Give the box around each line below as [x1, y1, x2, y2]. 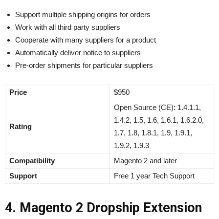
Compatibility [9, 156, 55, 165]
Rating [9, 122, 32, 131]
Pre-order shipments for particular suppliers [15, 61, 153, 69]
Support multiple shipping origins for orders [15, 10, 151, 19]
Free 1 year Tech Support [114, 171, 195, 180]
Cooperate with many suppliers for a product [15, 35, 156, 44]
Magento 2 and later [114, 156, 177, 165]
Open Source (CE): [114, 103, 177, 111]
